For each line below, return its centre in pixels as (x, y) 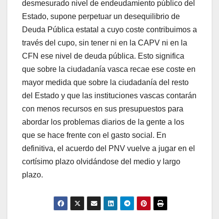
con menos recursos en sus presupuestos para (103, 109)
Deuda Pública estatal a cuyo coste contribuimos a (109, 30)
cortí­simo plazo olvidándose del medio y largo (101, 162)
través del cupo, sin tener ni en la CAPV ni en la (105, 43)
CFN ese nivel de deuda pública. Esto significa (103, 56)
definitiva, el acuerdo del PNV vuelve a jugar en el (109, 149)
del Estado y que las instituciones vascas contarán (109, 96)
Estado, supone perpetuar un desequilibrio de (101, 17)
